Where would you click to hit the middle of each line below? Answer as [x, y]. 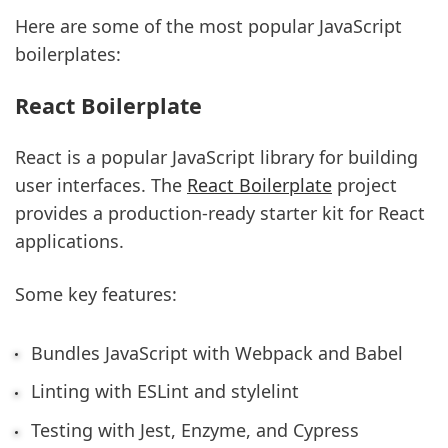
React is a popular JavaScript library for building [216, 156]
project [364, 184]
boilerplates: [68, 54]
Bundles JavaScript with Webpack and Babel [216, 352]
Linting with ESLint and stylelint [164, 391]
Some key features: [96, 294]
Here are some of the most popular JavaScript [208, 26]
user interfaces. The [101, 184]
